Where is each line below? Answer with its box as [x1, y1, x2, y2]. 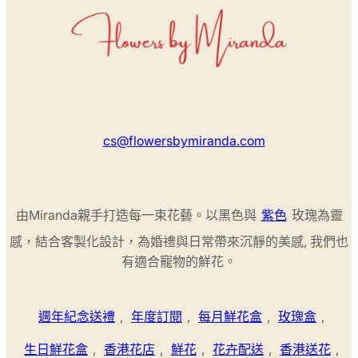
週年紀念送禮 [38, 308, 115, 324]
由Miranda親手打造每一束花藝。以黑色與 [15, 206, 257, 223]
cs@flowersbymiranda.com [102, 132, 265, 149]
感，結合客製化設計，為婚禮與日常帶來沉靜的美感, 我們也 [10, 233, 348, 249]
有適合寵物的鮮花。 [121, 253, 237, 269]
